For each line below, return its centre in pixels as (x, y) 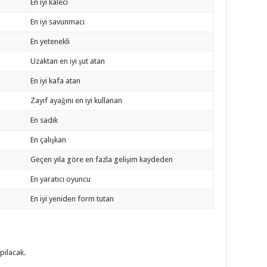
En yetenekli (50, 41)
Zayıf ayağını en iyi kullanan (77, 100)
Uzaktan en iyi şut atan (68, 61)
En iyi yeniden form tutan (72, 199)
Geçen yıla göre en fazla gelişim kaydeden (102, 159)
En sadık (44, 120)
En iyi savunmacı (58, 22)
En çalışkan (49, 140)
